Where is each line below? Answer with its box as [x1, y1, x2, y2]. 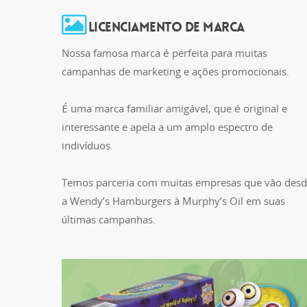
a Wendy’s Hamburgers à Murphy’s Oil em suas [62, 194, 285, 208]
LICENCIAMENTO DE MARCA [85, 18, 245, 36]
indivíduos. [62, 138, 113, 152]
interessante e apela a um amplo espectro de [62, 120, 273, 134]
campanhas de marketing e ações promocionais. [62, 64, 289, 78]
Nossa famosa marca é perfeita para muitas [62, 46, 267, 60]
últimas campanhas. [62, 212, 156, 226]
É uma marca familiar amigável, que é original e [62, 101, 287, 115]
